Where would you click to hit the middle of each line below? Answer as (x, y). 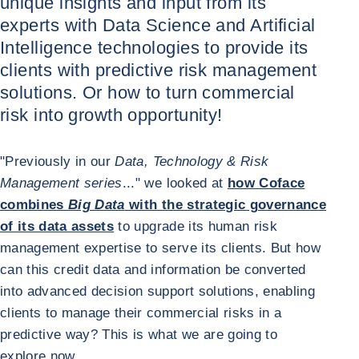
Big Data (97, 205)
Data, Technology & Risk (192, 161)
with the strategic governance (225, 205)
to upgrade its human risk (196, 226)
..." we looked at (175, 183)
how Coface (266, 183)
